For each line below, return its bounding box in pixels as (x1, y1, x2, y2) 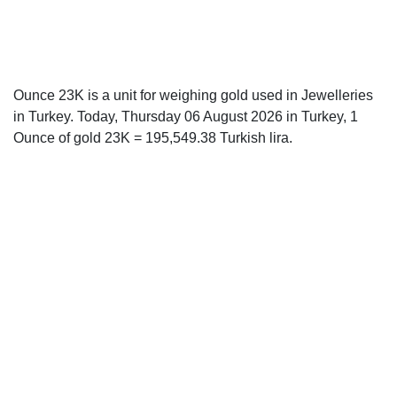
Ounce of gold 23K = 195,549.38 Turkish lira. (13, 130, 292, 145)
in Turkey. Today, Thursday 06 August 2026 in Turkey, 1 (13, 109, 358, 124)
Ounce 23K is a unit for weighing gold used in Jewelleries (13, 88, 373, 103)
